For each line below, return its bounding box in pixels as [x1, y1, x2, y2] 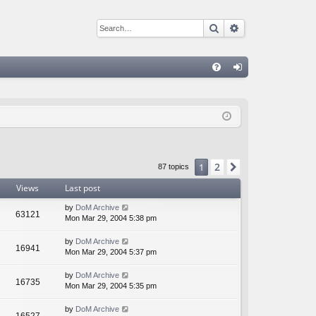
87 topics [158, 162, 191, 171]
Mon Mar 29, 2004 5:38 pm [65, 214, 157, 223]
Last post [65, 182, 100, 195]
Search [219, 20, 252, 34]
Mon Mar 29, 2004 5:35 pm [65, 281, 157, 291]
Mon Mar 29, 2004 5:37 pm [65, 248, 157, 257]
